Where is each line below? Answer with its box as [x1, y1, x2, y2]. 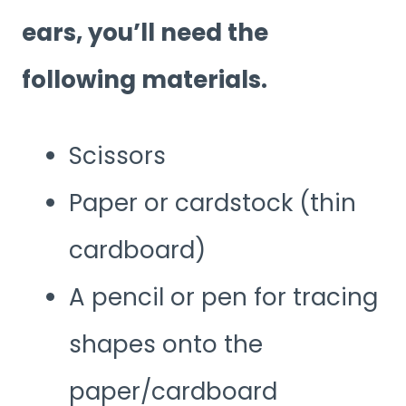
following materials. [22, 63, 267, 97]
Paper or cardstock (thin [69, 187, 356, 220]
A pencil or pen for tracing [69, 281, 378, 314]
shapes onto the [69, 328, 263, 362]
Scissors [69, 140, 166, 173]
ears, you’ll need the [22, 16, 268, 50]
